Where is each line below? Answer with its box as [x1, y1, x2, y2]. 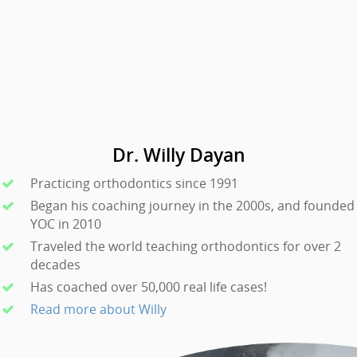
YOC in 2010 [30, 214, 101, 233]
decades [30, 255, 80, 273]
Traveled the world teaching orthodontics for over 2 [30, 237, 341, 255]
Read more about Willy [30, 300, 167, 318]
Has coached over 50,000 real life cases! [30, 277, 267, 296]
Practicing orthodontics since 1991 [30, 174, 238, 192]
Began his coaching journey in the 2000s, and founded [30, 196, 355, 214]
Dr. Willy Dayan [112, 141, 245, 167]
